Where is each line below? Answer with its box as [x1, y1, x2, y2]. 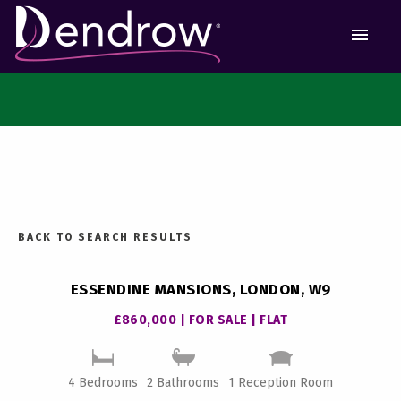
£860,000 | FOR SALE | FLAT [114, 312, 287, 328]
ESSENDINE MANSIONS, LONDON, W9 [70, 280, 331, 300]
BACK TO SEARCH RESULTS [18, 231, 192, 244]
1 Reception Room [228, 375, 333, 391]
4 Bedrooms [68, 375, 138, 391]
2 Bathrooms [147, 375, 219, 391]
